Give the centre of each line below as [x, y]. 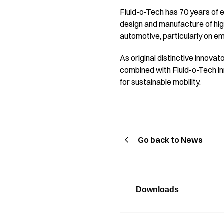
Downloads [157, 190]
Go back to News [170, 140]
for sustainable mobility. [160, 82]
